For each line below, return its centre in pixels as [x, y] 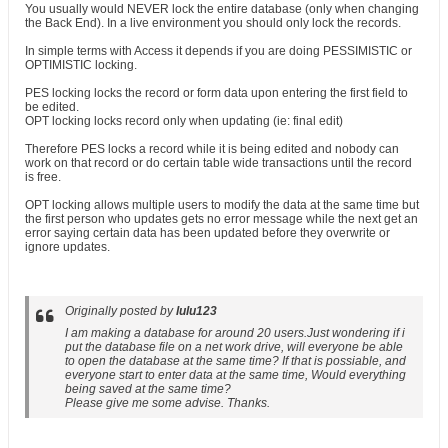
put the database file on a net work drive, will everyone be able [234, 347]
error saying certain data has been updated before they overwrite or [207, 233]
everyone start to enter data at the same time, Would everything [235, 375]
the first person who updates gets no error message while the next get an [221, 219]
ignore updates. [67, 247]
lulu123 [196, 311]
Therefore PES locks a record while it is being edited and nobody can [212, 149]
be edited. [52, 107]
